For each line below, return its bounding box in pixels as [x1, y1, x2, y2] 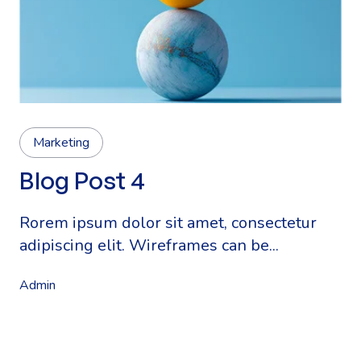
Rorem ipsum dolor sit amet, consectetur [19, 212, 317, 234]
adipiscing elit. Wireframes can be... [19, 234, 279, 256]
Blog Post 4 [19, 165, 145, 195]
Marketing [33, 134, 89, 151]
